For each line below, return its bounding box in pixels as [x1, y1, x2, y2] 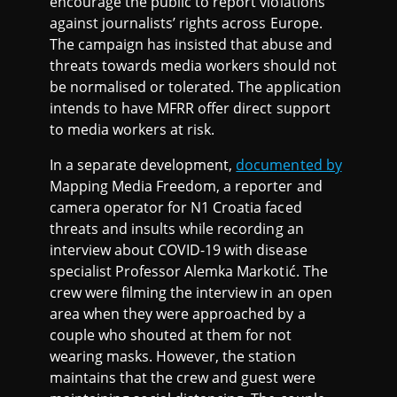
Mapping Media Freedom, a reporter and [50, 175, 323, 196]
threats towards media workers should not [50, 55, 337, 75]
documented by [236, 154, 342, 175]
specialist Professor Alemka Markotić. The [50, 261, 328, 281]
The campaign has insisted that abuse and [50, 34, 332, 54]
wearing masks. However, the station [50, 346, 296, 366]
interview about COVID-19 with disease [50, 239, 307, 260]
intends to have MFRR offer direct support [50, 97, 331, 118]
